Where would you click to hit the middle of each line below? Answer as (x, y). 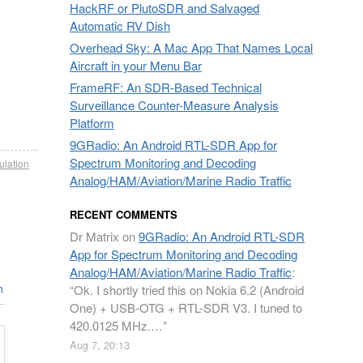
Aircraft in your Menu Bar (136, 65)
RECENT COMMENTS (124, 214)
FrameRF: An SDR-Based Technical (166, 87)
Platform (92, 123)
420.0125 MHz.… (116, 325)
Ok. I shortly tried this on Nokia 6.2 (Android (189, 290)
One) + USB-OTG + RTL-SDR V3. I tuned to (186, 307)
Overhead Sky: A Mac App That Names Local (191, 47)
